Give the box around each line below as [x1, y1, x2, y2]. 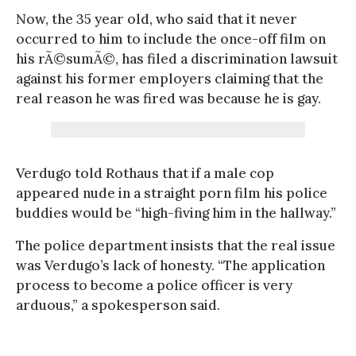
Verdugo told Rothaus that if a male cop [16, 164, 274, 182]
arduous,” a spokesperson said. [16, 296, 220, 314]
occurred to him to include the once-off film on [16, 29, 326, 48]
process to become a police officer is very [16, 276, 292, 294]
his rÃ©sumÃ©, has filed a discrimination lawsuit [16, 49, 338, 68]
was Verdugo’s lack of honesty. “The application [16, 256, 325, 274]
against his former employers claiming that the [16, 69, 323, 87]
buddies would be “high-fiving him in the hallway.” [16, 203, 336, 222]
